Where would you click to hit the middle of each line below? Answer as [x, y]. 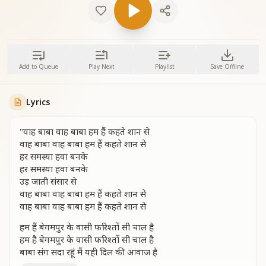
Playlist [164, 66]
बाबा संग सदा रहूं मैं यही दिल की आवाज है [88, 252]
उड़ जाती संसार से [48, 181]
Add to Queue [38, 66]
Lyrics [38, 102]
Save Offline [228, 66]
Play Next [101, 66]
